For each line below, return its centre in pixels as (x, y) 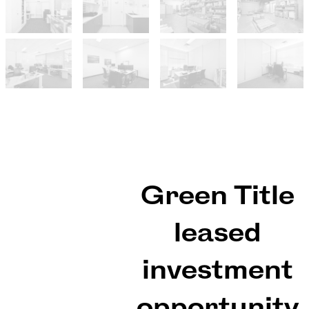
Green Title (217, 197)
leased (217, 234)
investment (217, 271)
